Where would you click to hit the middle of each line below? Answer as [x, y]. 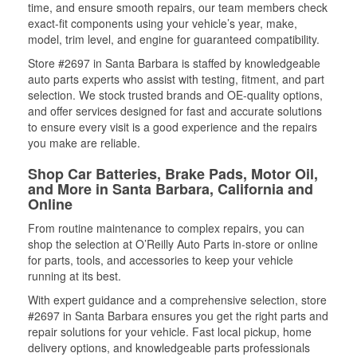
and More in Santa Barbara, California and [171, 189]
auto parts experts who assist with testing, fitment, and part [176, 79]
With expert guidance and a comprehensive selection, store [177, 300]
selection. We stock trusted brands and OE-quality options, [175, 95]
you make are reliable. [84, 143]
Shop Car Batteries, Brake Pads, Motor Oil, [173, 174]
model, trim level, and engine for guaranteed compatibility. [174, 39]
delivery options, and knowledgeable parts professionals [169, 347]
